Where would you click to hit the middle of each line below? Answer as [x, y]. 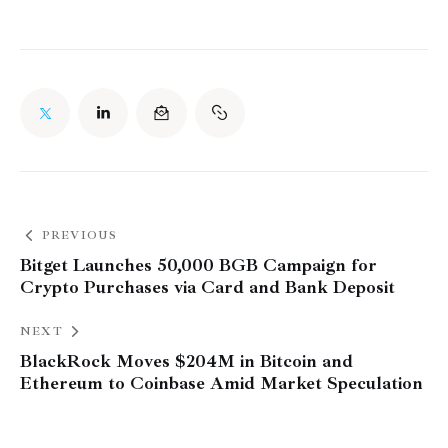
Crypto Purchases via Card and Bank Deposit [207, 286]
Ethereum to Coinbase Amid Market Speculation [221, 382]
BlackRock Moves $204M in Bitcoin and [186, 360]
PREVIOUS [79, 235]
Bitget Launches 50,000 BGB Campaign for [198, 264]
